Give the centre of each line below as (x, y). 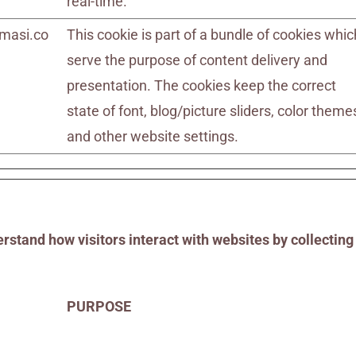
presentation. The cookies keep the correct (202, 85)
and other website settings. (153, 136)
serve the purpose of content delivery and (197, 60)
